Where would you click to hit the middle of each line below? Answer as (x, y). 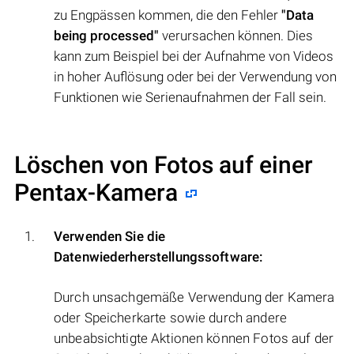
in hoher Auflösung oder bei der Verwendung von (195, 77)
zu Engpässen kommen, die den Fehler (168, 15)
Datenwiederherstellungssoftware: (159, 257)
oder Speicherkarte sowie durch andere (170, 318)
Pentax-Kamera (96, 193)
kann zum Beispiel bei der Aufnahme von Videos (194, 56)
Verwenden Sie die (110, 237)
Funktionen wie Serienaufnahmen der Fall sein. (190, 98)
